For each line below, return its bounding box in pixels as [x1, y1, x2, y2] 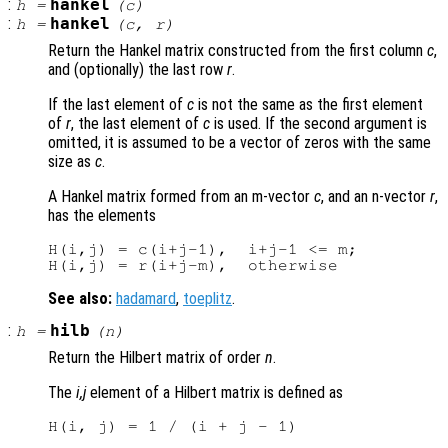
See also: [48, 289, 112, 309]
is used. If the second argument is [210, 114, 427, 134]
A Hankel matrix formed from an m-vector [48, 187, 314, 207]
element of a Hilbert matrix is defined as [86, 383, 343, 403]
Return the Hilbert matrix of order [48, 348, 265, 368]
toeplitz [183, 289, 232, 309]
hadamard [116, 289, 176, 309]
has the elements [48, 206, 156, 226]
